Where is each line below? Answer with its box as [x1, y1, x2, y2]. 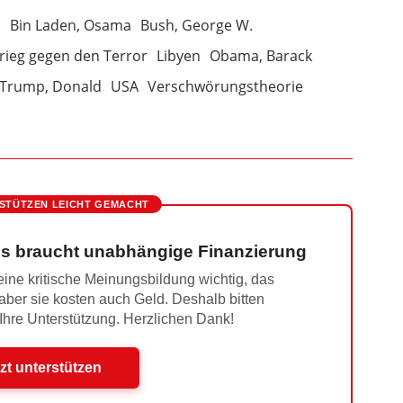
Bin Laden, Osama [9, 15, 131, 35]
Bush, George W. [139, 15, 253, 35]
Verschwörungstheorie [147, 76, 303, 96]
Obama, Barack [209, 46, 312, 66]
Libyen [156, 46, 201, 66]
